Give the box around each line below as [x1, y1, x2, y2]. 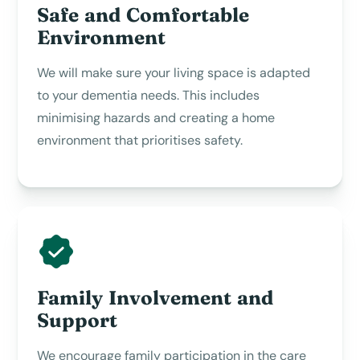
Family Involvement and [37, 285, 274, 309]
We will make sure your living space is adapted [37, 63, 311, 81]
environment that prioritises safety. [37, 131, 243, 149]
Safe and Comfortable [37, 2, 250, 27]
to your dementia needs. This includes [37, 86, 260, 104]
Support [37, 308, 118, 332]
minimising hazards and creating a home [37, 108, 276, 126]
